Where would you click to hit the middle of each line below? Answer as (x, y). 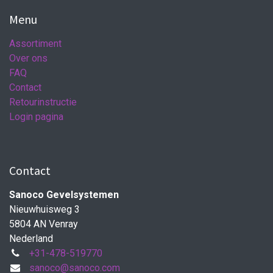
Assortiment (35, 43)
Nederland (31, 238)
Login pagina (36, 116)
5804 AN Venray (44, 224)
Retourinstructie (43, 102)
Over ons (28, 58)
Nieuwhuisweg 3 (44, 209)
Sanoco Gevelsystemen (64, 194)
